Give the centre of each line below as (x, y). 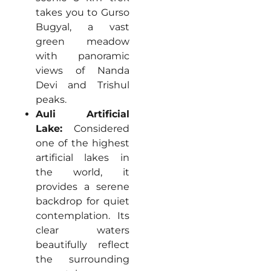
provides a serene (82, 186)
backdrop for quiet (82, 201)
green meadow (82, 41)
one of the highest (82, 143)
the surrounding (82, 259)
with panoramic (82, 56)
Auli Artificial (82, 114)
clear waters (82, 230)
